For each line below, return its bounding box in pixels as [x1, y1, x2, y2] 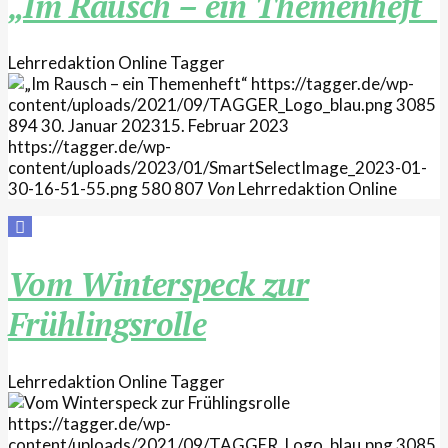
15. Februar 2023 [161, 115, 289, 137]
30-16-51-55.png [8, 178, 138, 200]
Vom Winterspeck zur [8, 262, 309, 305]
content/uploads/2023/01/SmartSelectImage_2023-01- [8, 157, 427, 179]
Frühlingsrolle [8, 302, 207, 345]
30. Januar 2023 [41, 115, 161, 137]
